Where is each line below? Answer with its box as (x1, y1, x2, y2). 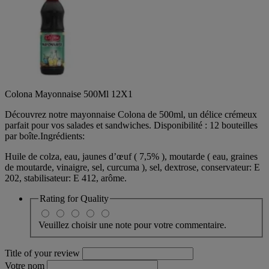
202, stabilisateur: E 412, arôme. (5, 173, 127, 184)
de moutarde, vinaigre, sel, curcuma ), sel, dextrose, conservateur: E (5, 162, 260, 173)
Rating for (40, 193, 80, 204)
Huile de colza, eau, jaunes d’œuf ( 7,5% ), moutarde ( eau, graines (5, 151, 258, 162)
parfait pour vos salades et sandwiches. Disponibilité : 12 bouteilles (5, 120, 258, 131)
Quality (80, 193, 109, 204)
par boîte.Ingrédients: (5, 131, 85, 142)
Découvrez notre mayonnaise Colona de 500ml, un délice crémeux (5, 109, 257, 120)
